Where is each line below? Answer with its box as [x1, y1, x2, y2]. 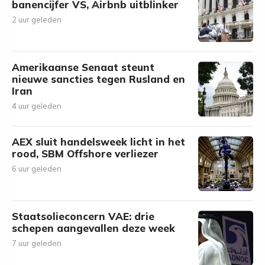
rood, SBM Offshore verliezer [12, 147, 159, 160]
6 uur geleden [12, 164, 62, 173]
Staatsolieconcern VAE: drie [12, 210, 154, 222]
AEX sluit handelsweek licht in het [12, 135, 185, 148]
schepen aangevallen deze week [12, 222, 175, 234]
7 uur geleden [12, 238, 62, 248]
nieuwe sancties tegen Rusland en [12, 73, 185, 85]
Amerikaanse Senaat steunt [12, 61, 154, 73]
